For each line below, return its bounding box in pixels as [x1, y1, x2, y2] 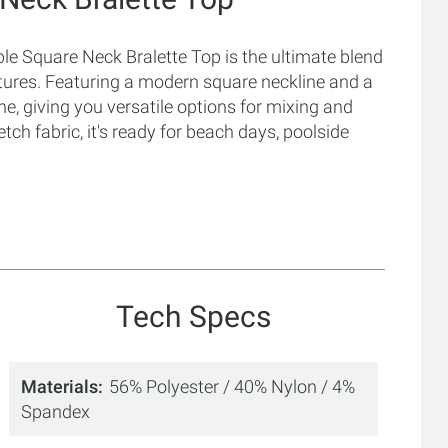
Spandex [21, 400, 91, 422]
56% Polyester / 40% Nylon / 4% [109, 375, 356, 397]
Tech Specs [116, 298, 272, 334]
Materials [21, 375, 99, 397]
